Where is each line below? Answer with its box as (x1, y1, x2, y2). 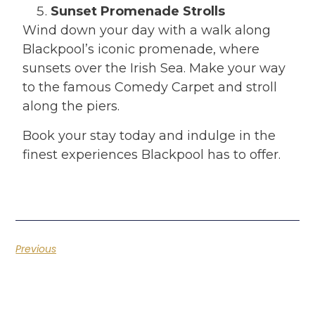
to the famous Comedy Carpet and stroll (22, 79, 278, 96)
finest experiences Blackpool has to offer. (22, 147, 281, 163)
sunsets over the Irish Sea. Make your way (22, 60, 286, 77)
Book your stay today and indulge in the (22, 128, 276, 144)
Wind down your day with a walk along (22, 22, 271, 39)
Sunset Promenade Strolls (51, 4, 226, 20)
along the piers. (22, 98, 120, 115)
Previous (15, 242, 57, 257)
